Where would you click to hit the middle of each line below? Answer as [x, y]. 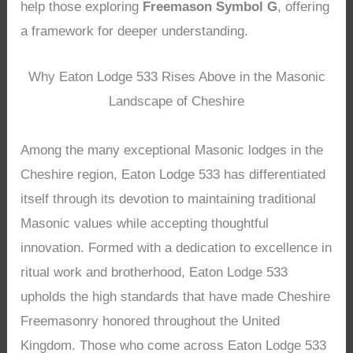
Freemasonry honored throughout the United [150, 321]
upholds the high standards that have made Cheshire [176, 297]
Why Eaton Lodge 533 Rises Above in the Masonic [176, 77]
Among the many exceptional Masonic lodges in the [172, 150]
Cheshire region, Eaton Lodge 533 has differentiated [173, 175]
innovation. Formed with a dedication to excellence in [176, 248]
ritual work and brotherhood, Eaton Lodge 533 [154, 273]
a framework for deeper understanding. [135, 31]
